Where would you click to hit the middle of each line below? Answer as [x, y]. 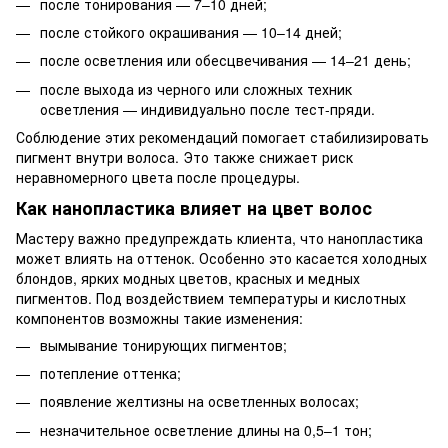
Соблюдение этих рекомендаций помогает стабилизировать [222, 137]
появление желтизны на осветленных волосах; [199, 401]
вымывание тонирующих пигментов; [163, 344]
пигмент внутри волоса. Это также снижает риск [184, 157]
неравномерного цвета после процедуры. [158, 177]
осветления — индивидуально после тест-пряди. [207, 108]
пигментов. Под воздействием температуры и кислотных [211, 297]
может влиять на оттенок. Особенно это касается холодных [221, 257]
